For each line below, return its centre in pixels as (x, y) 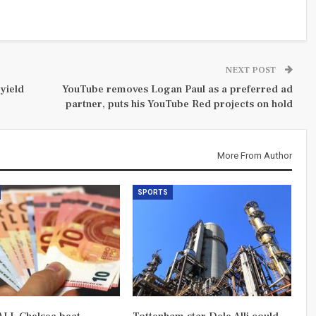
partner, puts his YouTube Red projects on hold (179, 104)
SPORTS (152, 192)
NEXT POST (251, 69)
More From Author (254, 155)
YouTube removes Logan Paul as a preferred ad (177, 89)
